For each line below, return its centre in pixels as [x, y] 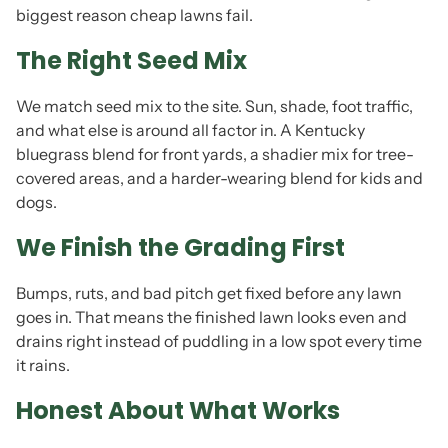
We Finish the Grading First [180, 247]
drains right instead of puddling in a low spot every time [219, 341]
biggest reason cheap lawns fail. [134, 15]
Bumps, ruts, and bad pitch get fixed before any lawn [209, 293]
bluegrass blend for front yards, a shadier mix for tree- [215, 154]
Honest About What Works [178, 410]
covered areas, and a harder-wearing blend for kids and [219, 178]
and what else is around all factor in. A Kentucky [190, 130]
